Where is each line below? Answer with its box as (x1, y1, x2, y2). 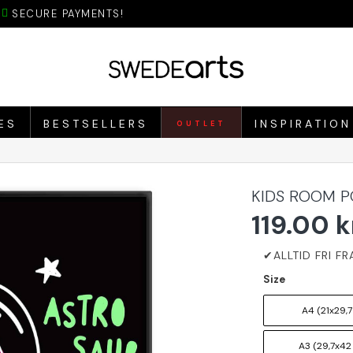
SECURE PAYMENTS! (12, 7, 124, 20)
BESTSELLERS (43, 116, 149, 131)
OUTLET (176, 118, 227, 128)
